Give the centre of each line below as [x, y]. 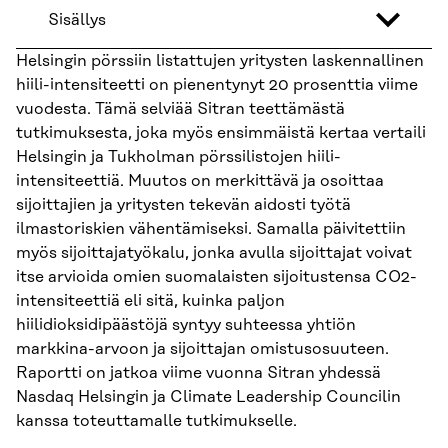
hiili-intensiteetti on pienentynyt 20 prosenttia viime [217, 84]
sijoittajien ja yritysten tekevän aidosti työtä [183, 204]
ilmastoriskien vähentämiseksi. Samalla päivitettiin [211, 228]
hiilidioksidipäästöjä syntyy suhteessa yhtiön [186, 324]
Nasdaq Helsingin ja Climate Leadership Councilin [208, 396]
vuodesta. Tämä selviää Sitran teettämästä [180, 108]
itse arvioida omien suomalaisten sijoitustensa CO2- [216, 276]
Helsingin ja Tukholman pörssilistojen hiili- [178, 156]
